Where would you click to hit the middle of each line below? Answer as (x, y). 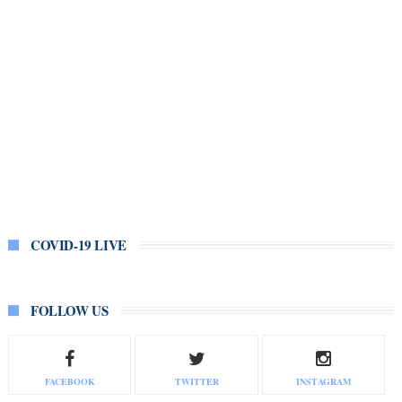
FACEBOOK (70, 382)
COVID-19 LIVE (78, 245)
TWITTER (197, 382)
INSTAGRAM (324, 382)
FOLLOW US (69, 311)
